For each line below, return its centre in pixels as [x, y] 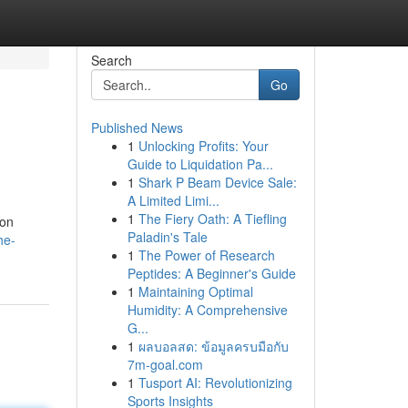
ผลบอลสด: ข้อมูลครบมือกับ [213, 346]
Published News [137, 127]
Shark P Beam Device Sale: [217, 182]
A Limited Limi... [173, 200]
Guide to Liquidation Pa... [200, 164]
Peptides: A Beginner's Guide [211, 273]
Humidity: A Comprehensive [207, 310]
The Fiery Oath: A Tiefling [212, 219]
